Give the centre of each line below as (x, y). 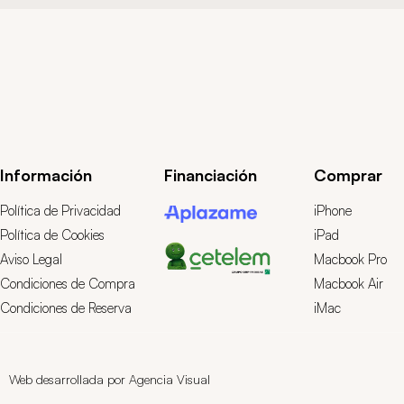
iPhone (332, 211)
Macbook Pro (350, 260)
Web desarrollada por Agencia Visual (110, 380)
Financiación (211, 175)
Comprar (348, 175)
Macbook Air (348, 284)
